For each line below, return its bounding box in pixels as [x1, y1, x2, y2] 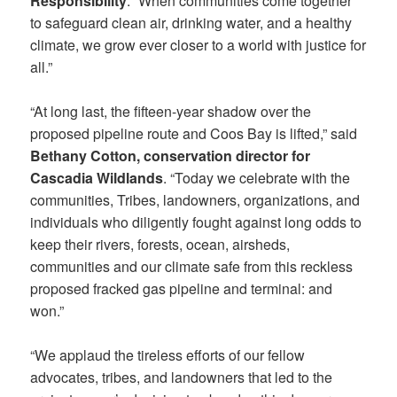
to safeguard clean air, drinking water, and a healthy [30, 12, 353, 33]
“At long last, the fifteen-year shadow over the [30, 100, 312, 121]
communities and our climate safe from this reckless [30, 255, 354, 276]
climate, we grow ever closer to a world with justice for [30, 34, 367, 55]
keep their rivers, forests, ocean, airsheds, [30, 233, 291, 254]
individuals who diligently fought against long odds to [30, 211, 362, 232]
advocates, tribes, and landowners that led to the [30, 366, 333, 387]
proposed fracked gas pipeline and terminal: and [30, 277, 333, 299]
